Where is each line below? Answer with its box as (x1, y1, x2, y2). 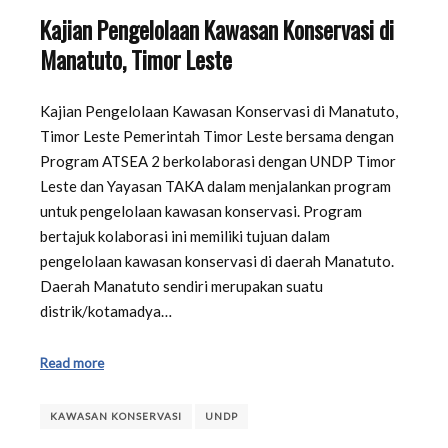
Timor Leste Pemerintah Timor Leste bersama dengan (40, 127, 394, 146)
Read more (40, 354, 104, 371)
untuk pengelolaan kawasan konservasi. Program (40, 202, 362, 221)
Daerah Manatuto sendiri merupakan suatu (40, 277, 323, 296)
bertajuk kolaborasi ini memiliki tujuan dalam (40, 227, 330, 246)
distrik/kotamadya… (40, 302, 172, 321)
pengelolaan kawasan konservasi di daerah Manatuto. (40, 252, 394, 271)
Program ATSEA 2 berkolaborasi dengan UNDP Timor (40, 152, 396, 171)
